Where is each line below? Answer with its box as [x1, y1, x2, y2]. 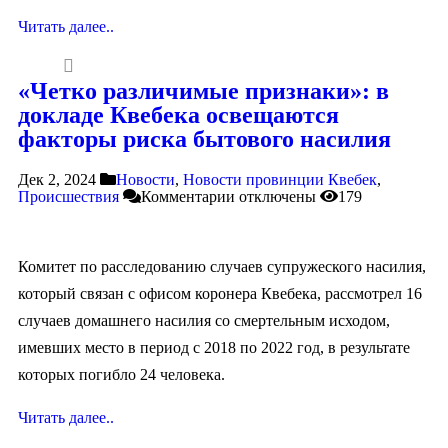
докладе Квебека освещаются [18, 101, 339, 128]
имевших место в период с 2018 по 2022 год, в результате [18, 338, 410, 356]
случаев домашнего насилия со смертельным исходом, [18, 311, 390, 329]
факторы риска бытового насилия [18, 125, 391, 152]
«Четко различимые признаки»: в [18, 77, 389, 104]
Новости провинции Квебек [183, 170, 377, 188]
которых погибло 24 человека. [18, 365, 225, 383]
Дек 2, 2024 [18, 170, 96, 188]
